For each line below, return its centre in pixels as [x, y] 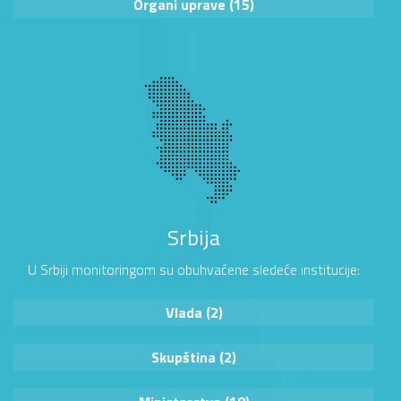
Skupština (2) [194, 358]
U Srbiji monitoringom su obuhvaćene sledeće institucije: [194, 270]
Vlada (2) [194, 313]
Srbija [194, 238]
